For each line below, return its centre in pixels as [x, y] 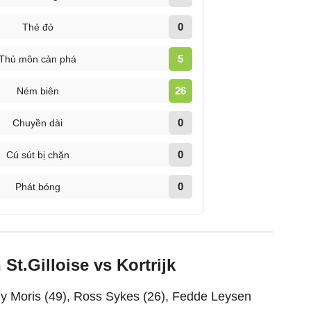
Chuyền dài [38, 123]
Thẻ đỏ [37, 27]
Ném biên [37, 91]
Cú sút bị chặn [37, 155]
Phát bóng [37, 187]
